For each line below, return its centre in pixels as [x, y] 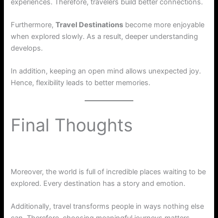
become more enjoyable [164, 25]
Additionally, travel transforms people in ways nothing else [108, 207]
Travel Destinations [90, 25]
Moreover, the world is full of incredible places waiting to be [109, 172]
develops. [27, 48]
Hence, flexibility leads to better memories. [81, 83]
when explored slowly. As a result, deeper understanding [105, 36]
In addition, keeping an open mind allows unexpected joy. [106, 71]
